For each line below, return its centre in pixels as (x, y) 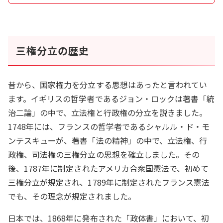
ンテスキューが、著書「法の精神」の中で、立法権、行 (108, 140)
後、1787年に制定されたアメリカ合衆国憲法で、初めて (109, 168)
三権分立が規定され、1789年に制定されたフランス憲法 (109, 182)
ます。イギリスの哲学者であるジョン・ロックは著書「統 (111, 98)
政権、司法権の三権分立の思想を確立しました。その (104, 154)
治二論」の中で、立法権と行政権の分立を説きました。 (108, 112)
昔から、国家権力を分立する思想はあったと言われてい (108, 84)
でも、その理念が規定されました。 (72, 196)
